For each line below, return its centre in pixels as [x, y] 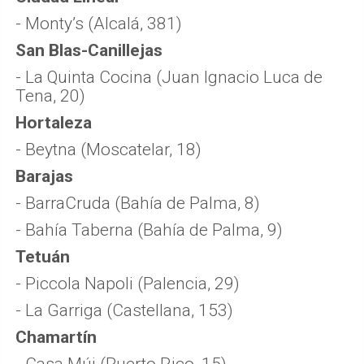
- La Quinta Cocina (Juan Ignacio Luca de [169, 78]
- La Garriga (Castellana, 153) [124, 311]
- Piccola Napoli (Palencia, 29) [128, 284]
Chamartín [56, 338]
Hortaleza [54, 123]
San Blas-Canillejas [89, 51]
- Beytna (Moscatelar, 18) [108, 150]
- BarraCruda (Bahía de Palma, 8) [138, 204]
